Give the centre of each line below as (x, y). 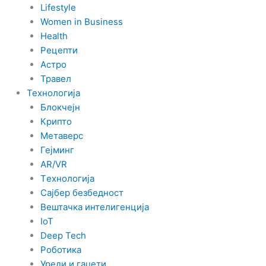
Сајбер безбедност (82, 193)
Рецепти (59, 50)
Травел (56, 79)
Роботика (61, 250)
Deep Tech (63, 235)
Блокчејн (60, 107)
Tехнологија (67, 178)
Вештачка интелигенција (94, 207)
